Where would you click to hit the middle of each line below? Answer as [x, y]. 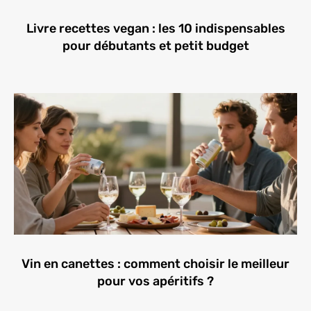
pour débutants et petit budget [155, 45]
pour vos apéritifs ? [155, 281]
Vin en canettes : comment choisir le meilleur [155, 263]
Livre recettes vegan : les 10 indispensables [155, 28]
